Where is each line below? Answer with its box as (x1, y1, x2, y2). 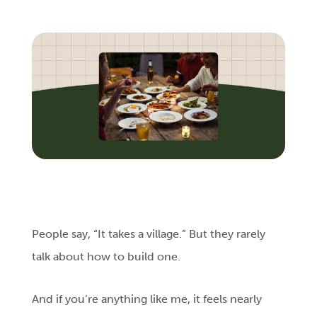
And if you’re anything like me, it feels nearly (32, 292, 263, 306)
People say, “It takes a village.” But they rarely (32, 227, 266, 241)
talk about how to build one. (32, 250, 181, 264)
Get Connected (56, 88, 138, 101)
